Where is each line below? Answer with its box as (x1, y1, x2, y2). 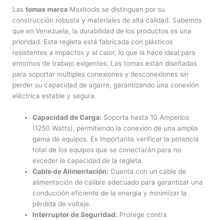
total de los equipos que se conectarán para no (32, 146, 182, 154)
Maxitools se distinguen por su (68, 5, 165, 14)
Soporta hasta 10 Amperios (102, 113, 190, 122)
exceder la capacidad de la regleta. (32, 157, 144, 165)
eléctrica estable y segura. (12, 92, 96, 100)
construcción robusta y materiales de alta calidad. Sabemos (12, 16, 202, 25)
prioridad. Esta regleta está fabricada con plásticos (12, 38, 173, 46)
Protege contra (117, 211, 167, 219)
